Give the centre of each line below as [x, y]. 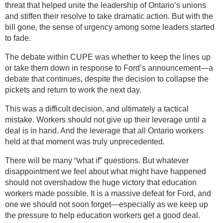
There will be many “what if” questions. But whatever [97, 161]
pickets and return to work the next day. [73, 90]
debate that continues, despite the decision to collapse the [107, 79]
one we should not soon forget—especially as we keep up [107, 205]
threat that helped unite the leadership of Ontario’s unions [106, 5]
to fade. [18, 38]
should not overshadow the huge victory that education [101, 183]
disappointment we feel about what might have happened [106, 172]
